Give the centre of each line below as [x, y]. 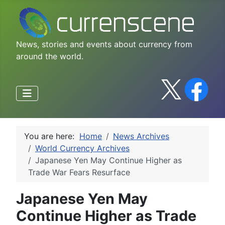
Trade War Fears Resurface [79, 172]
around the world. [50, 56]
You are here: [52, 136]
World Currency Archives [82, 148]
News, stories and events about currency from [104, 44]
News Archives [141, 136]
